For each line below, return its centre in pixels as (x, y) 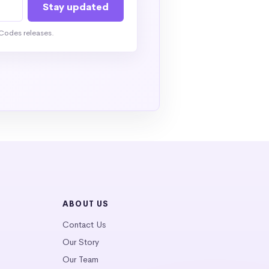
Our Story (80, 242)
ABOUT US (86, 204)
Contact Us (84, 225)
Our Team (80, 260)
